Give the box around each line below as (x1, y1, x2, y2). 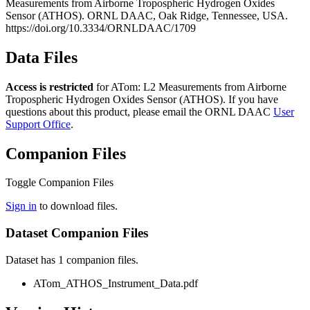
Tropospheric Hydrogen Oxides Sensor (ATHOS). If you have (6, 93, 278, 105)
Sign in (6, 200, 37, 212)
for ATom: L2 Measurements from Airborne (93, 80, 286, 93)
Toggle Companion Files (6, 176, 113, 189)
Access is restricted (6, 80, 93, 93)
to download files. (37, 200, 118, 212)
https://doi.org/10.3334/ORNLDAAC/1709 (6, 21, 196, 34)
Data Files (6, 48, 77, 66)
